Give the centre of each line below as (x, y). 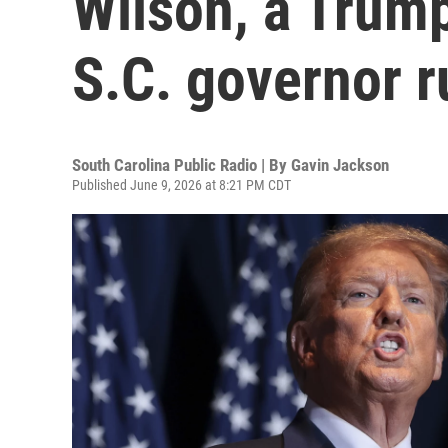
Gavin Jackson (340, 165)
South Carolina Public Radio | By (181, 165)
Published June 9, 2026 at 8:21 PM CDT (181, 185)
